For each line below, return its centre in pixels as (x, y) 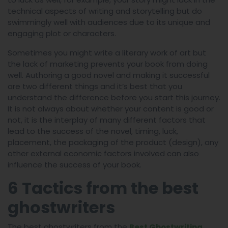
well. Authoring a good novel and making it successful (109, 75)
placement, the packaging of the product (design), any (113, 142)
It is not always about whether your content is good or (111, 108)
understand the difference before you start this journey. (114, 97)
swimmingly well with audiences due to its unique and (109, 22)
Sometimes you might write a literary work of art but (107, 52)
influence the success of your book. (75, 164)
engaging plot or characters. (62, 33)
